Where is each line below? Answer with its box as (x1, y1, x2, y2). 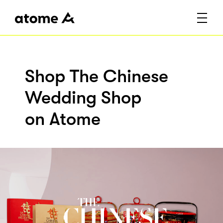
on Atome (25, 109, 101, 130)
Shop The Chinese (25, 66, 168, 87)
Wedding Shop (25, 88, 141, 109)
